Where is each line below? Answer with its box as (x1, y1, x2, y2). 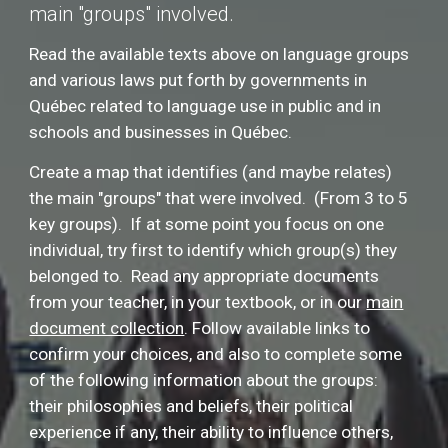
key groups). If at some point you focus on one (29, 214, 385, 234)
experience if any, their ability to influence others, (29, 422, 394, 442)
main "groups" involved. (29, 2, 235, 26)
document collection (29, 318, 185, 338)
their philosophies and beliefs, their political (29, 396, 354, 416)
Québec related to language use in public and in (29, 96, 382, 116)
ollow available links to (201, 318, 371, 338)
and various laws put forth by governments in (29, 70, 368, 90)
